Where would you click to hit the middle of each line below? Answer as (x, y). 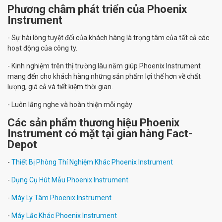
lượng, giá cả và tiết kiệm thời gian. (60, 87)
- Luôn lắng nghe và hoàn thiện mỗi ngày (70, 105)
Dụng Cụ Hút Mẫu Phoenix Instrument (70, 180)
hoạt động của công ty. (42, 48)
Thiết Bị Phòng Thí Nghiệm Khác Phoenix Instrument (92, 162)
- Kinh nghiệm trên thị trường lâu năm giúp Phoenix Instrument (104, 66)
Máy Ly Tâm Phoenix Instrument (61, 198)
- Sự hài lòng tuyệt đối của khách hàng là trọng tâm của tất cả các (108, 38)
